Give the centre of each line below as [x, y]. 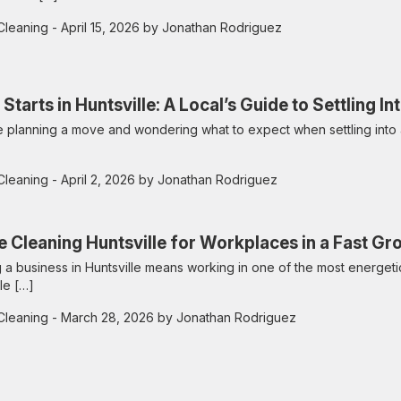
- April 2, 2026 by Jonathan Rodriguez [163, 180]
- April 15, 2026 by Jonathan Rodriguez [165, 28]
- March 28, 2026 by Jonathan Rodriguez [172, 317]
